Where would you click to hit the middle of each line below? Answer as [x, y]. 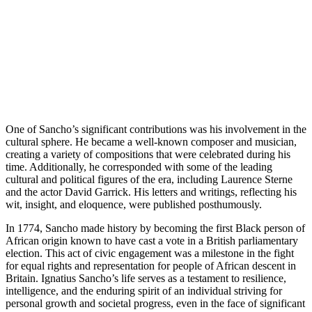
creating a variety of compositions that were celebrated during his [148, 154]
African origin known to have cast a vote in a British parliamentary [152, 240]
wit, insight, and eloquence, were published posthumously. [134, 204]
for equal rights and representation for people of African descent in [151, 265]
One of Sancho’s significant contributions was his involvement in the [156, 129]
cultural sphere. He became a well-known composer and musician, [151, 141]
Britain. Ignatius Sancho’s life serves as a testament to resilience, [146, 278]
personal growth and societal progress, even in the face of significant [155, 303]
